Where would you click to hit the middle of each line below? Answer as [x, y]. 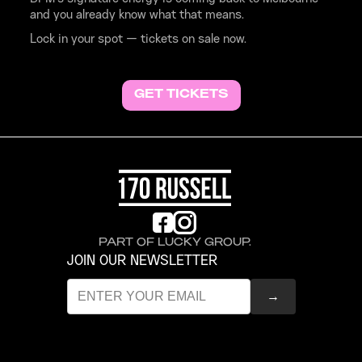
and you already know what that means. [137, 15]
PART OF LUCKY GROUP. [175, 242]
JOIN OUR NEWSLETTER [142, 261]
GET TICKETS [181, 95]
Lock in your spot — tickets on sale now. [138, 40]
